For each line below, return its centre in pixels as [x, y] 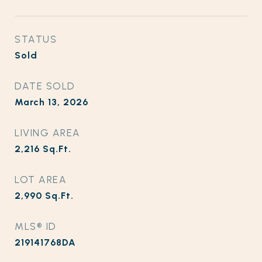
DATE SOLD [45, 86]
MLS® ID [36, 226]
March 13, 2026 [51, 102]
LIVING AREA [48, 133]
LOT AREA [41, 180]
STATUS [36, 39]
